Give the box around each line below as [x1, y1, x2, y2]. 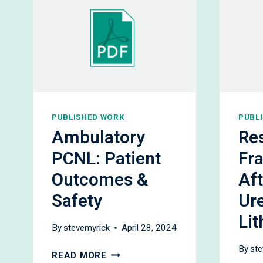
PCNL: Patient [52, 146, 161, 172]
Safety [52, 188, 102, 214]
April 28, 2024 [122, 222, 177, 234]
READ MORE [52, 250, 107, 261]
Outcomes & [52, 167, 149, 193]
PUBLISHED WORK [52, 113, 125, 122]
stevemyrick [63, 222, 110, 234]
